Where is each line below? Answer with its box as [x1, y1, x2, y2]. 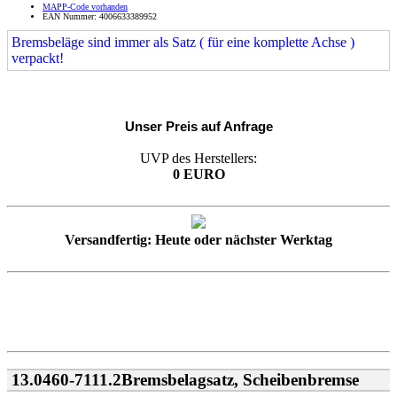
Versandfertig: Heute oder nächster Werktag [65, 231, 332, 247]
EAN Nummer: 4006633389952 [43, 11, 157, 21]
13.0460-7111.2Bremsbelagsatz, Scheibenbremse [7, 370, 359, 390]
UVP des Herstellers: [140, 150, 257, 166]
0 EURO [172, 166, 225, 182]
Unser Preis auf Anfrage [124, 118, 273, 134]
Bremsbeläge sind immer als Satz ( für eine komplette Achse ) [12, 34, 354, 50]
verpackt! [12, 50, 64, 66]
